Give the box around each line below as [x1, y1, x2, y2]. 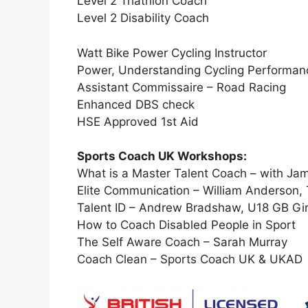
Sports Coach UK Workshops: [77, 149, 247, 164]
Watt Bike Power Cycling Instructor [77, 45, 267, 60]
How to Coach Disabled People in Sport [77, 218, 296, 232]
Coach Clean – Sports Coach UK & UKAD [77, 252, 302, 267]
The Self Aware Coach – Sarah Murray [77, 235, 287, 250]
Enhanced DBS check [77, 97, 195, 111]
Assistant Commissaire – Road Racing [77, 80, 286, 94]
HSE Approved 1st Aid [77, 114, 199, 129]
